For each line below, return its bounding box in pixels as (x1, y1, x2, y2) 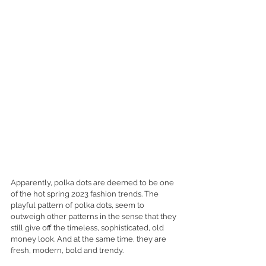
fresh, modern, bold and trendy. (11, 245, 125, 255)
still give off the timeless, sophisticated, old (11, 223, 166, 232)
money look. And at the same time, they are (11, 234, 168, 243)
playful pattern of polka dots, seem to (11, 200, 146, 210)
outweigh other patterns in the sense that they (11, 211, 178, 221)
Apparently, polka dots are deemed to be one (11, 178, 176, 187)
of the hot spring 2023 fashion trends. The (11, 189, 160, 198)
